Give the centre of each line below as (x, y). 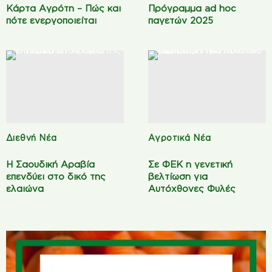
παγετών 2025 (181, 20)
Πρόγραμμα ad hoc (192, 8)
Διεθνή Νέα (32, 137)
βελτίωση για (178, 176)
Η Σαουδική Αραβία (50, 164)
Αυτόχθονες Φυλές (192, 188)
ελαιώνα (25, 188)
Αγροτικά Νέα (180, 137)
